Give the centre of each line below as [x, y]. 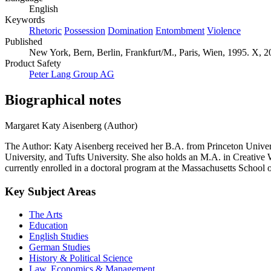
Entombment [180, 31]
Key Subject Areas [50, 191]
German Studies [60, 247]
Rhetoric [45, 31]
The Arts [46, 215]
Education [48, 226]
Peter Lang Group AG [72, 74]
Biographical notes [63, 100]
